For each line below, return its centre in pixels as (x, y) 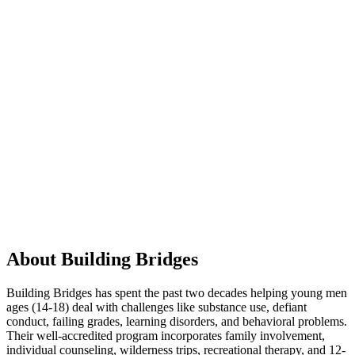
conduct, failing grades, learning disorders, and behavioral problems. (177, 321)
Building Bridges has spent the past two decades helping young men (177, 292)
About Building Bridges (102, 259)
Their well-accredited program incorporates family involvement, (166, 335)
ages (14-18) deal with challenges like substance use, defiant (157, 307)
